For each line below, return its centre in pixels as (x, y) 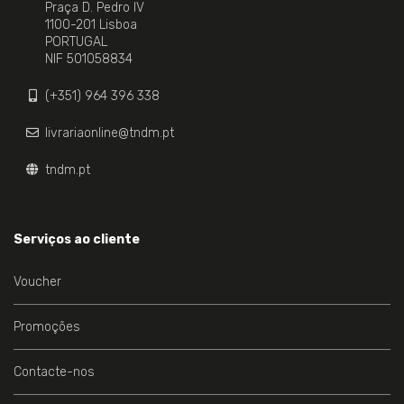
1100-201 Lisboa (91, 25)
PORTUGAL (76, 42)
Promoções (47, 327)
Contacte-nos (54, 372)
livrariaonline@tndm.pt (110, 133)
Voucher (37, 282)
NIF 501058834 (89, 60)
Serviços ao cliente (77, 240)
